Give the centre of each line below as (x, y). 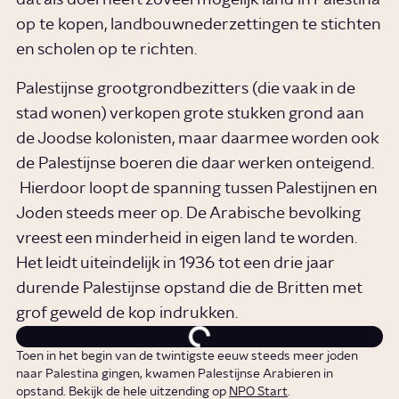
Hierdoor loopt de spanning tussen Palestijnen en (197, 189)
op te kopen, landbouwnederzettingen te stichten (199, 24)
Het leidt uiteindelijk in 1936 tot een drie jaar (175, 264)
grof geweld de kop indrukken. (129, 314)
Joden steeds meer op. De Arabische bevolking (189, 214)
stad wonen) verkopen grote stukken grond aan (190, 114)
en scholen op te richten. (107, 49)
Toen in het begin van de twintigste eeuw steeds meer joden (187, 357)
